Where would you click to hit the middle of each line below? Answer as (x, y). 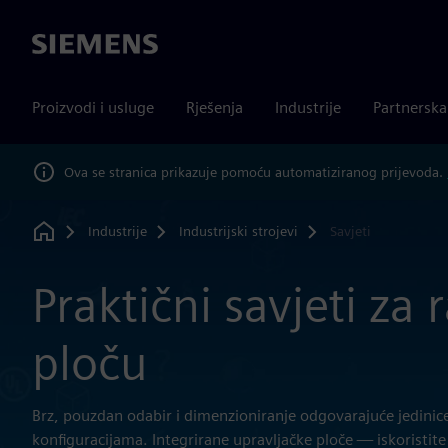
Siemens (61, 45)
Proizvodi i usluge (93, 107)
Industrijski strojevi (238, 230)
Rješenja (214, 107)
